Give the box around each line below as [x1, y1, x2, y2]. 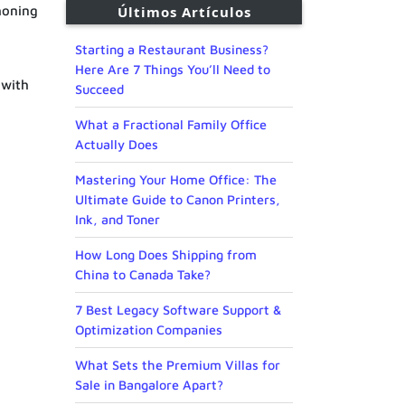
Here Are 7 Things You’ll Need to [75, 61, 270, 78]
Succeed [75, 81, 124, 98]
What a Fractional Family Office [75, 117, 267, 133]
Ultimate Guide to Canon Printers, [75, 192, 280, 208]
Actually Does [75, 137, 158, 153]
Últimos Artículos [117, 3, 251, 22]
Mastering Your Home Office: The [75, 172, 277, 188]
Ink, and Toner [75, 212, 160, 228]
